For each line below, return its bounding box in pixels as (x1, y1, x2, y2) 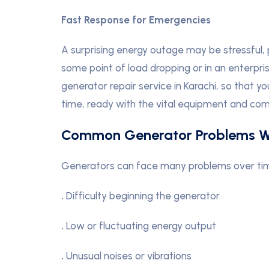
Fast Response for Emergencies (61, 14, 211, 26)
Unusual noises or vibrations (66, 250, 192, 262)
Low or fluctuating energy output (66, 220, 216, 232)
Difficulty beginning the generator (66, 190, 220, 202)
